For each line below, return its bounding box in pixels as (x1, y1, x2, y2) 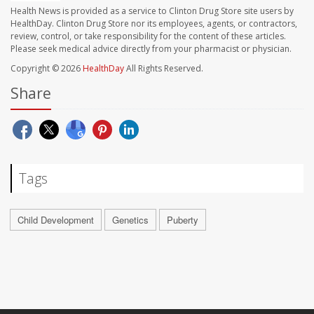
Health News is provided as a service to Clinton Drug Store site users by (11, 5, 294, 18)
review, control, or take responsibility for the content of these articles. (11, 30, 286, 43)
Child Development (18, 213, 94, 227)
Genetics (112, 213, 149, 227)
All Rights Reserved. (124, 62, 203, 75)
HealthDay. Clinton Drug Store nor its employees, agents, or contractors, (11, 18, 297, 30)
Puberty (167, 213, 198, 227)
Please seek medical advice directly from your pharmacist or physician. (11, 43, 292, 55)
